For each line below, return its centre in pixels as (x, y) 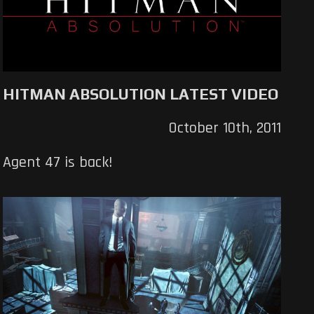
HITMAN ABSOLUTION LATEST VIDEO (141, 94)
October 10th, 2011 (224, 129)
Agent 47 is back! (58, 163)
